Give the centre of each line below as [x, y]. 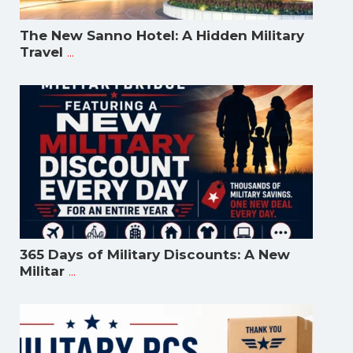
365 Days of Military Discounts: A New [155, 255]
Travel [41, 52]
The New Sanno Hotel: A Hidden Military [162, 36]
